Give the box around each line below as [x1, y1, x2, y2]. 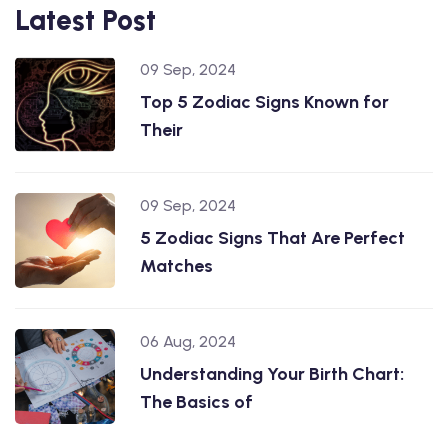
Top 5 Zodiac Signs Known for [140, 91, 389, 114]
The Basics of [140, 391, 253, 414]
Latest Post [15, 3, 156, 38]
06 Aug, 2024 [140, 332, 236, 352]
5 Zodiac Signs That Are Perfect [140, 227, 405, 250]
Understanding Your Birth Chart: [140, 363, 404, 386]
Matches [140, 255, 213, 278]
